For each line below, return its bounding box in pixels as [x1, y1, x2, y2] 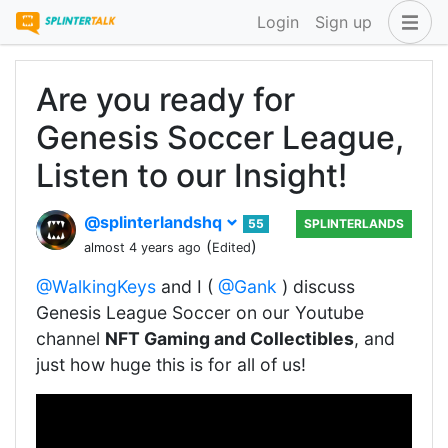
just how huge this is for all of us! [36, 354, 306, 375]
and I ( [156, 276, 218, 297]
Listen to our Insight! [36, 156, 347, 195]
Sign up [315, 12, 372, 32]
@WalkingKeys [36, 276, 156, 297]
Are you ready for [36, 80, 295, 119]
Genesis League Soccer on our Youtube [36, 302, 364, 323]
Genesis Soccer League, [36, 118, 404, 157]
